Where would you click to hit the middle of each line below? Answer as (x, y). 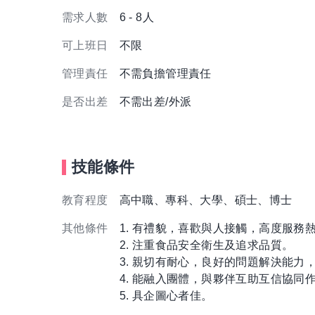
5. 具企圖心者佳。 (166, 296)
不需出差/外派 (155, 102)
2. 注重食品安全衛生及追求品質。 (206, 245)
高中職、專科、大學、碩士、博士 (206, 200)
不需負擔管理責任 (165, 74)
